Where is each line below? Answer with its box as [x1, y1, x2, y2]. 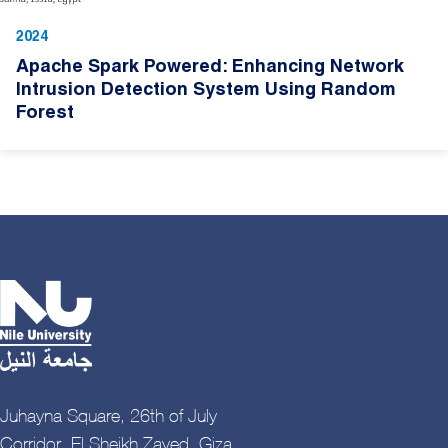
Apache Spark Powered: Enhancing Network [16, 59, 404, 78]
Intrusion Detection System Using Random [16, 82, 396, 101]
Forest [16, 105, 74, 124]
